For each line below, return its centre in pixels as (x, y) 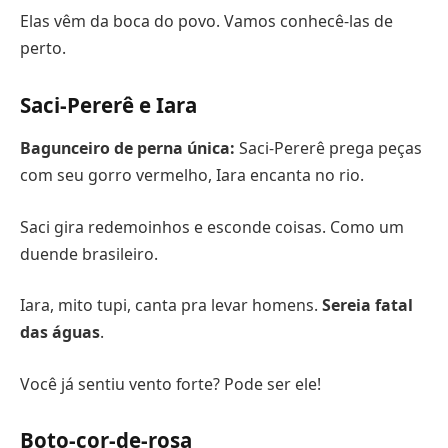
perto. (43, 47)
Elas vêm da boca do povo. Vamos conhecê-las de (206, 20)
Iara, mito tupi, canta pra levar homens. (171, 305)
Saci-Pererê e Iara (108, 104)
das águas (60, 332)
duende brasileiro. (89, 253)
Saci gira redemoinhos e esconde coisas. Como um (212, 226)
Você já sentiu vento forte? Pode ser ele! (170, 383)
